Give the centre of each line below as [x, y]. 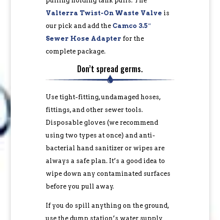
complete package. [75, 51]
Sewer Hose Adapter [83, 39]
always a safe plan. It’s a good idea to [105, 161]
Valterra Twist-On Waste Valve [104, 13]
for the [132, 39]
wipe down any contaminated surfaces [108, 174]
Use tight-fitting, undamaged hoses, [103, 97]
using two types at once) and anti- [100, 135]
